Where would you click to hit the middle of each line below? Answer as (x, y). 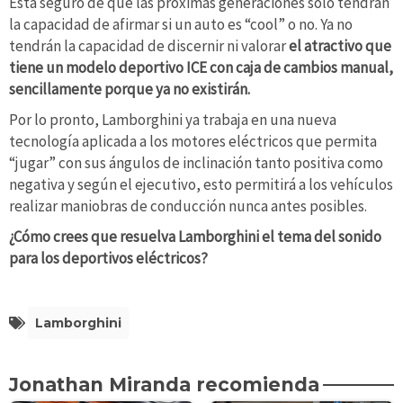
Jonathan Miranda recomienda (164, 384)
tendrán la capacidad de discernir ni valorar (149, 46)
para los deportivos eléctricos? (108, 258)
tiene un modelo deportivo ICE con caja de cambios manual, (201, 68)
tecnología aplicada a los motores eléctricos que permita (193, 142)
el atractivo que (340, 46)
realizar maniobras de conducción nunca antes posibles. (188, 206)
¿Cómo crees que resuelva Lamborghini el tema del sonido (195, 236)
